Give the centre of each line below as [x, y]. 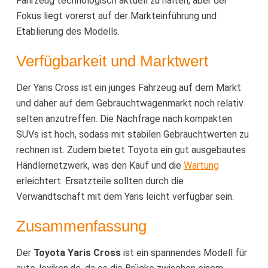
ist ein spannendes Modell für [184, 252]
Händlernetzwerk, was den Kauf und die [100, 165]
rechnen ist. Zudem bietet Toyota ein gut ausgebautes [131, 150]
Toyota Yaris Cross [77, 252]
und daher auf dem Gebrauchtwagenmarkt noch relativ [130, 103]
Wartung [201, 165]
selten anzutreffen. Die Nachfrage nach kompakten [124, 118]
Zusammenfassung [81, 226]
